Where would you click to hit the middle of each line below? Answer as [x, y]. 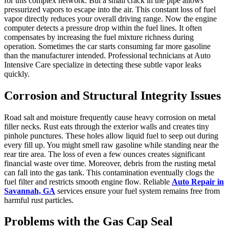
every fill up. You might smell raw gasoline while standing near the [111, 145]
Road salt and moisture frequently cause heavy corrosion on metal [110, 117]
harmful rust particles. [39, 200]
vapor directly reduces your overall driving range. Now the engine [110, 18]
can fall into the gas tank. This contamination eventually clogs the [109, 172]
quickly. [17, 74]
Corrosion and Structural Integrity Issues [112, 95]
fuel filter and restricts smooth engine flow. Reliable [88, 181]
